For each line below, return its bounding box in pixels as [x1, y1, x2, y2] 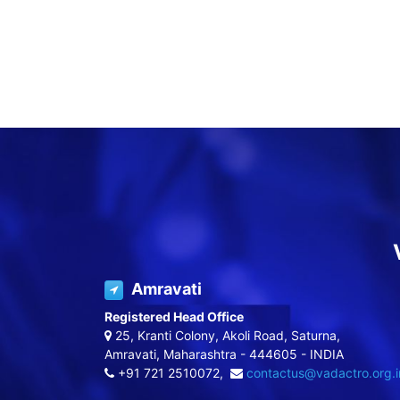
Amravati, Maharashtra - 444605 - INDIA [104, 346, 344, 362]
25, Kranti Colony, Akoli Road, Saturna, [112, 328, 340, 344]
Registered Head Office [104, 309, 271, 325]
